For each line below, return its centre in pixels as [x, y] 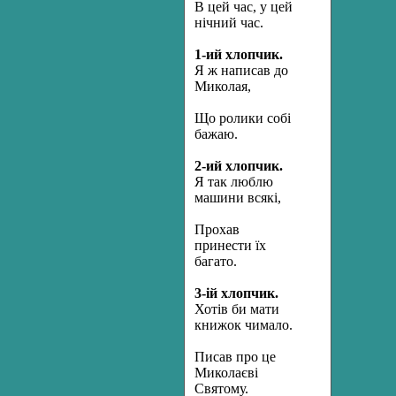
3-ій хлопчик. [236, 293]
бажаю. [216, 134]
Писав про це [235, 357]
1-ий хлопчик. [239, 54]
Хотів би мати [237, 309]
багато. [216, 261]
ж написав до [248, 70]
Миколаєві [226, 373]
